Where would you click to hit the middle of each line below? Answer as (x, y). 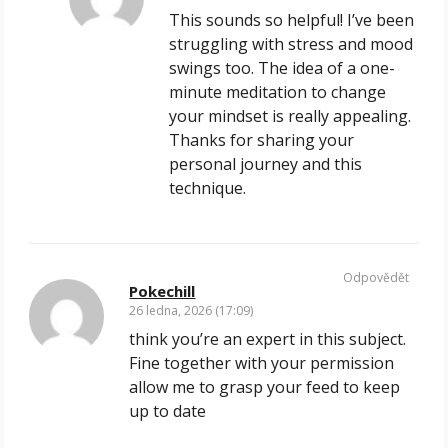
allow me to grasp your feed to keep (265, 387)
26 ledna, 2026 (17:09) (191, 311)
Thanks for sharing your (262, 140)
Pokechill (162, 291)
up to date (168, 411)
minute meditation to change (278, 92)
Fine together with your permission (262, 363)
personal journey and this (266, 164)
